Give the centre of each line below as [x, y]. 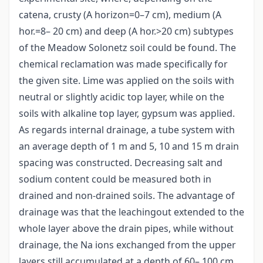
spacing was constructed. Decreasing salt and [121, 163]
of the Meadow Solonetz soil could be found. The [127, 48]
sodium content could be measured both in [115, 179]
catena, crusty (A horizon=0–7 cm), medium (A [120, 15]
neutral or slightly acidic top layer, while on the [122, 97]
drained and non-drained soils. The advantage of [127, 196]
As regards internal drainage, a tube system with [127, 130]
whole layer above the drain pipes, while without [126, 229]
